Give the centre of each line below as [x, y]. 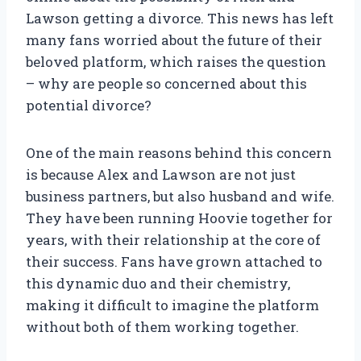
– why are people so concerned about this [166, 84]
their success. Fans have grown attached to [174, 262]
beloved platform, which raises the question [176, 62]
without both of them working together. [162, 327]
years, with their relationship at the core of [173, 240]
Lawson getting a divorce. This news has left [180, 19]
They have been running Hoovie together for [179, 218]
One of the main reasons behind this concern [179, 153]
